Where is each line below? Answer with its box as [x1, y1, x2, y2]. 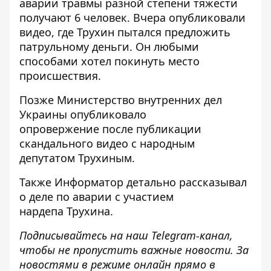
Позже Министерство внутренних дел [19, 93, 222, 107]
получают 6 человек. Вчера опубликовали [19, 10, 246, 25]
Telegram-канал [151, 228, 230, 243]
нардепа [19, 204, 64, 218]
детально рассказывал [123, 175, 247, 189]
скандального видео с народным [19, 136, 195, 151]
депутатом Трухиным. [19, 151, 141, 165]
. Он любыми [129, 39, 199, 54]
